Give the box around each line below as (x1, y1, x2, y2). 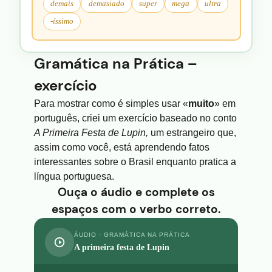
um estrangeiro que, (148, 127, 236, 138)
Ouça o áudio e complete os (57, 184, 215, 200)
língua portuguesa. (34, 171, 114, 182)
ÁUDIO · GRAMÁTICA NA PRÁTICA (74, 231, 190, 239)
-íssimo (50, 16, 74, 25)
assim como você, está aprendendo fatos (34, 141, 209, 152)
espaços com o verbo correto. (51, 201, 221, 217)
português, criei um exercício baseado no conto (34, 112, 237, 123)
